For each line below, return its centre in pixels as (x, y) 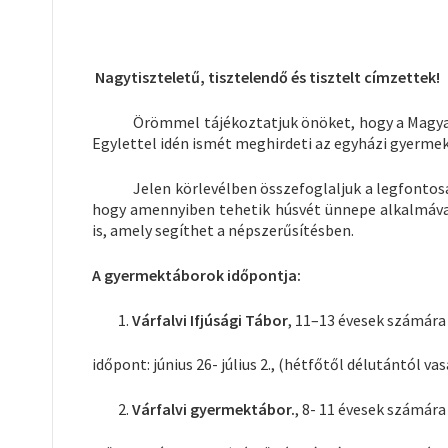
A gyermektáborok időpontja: (196, 274)
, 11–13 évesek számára (367, 319)
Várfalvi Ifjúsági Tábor (210, 319)
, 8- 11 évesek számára (370, 408)
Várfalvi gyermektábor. (213, 408)
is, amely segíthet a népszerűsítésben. (223, 229)
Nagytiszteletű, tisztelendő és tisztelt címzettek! (267, 76)
